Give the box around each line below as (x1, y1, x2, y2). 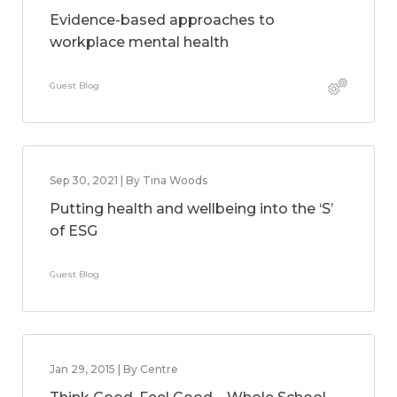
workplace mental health (50, 34, 229, 51)
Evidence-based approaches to (50, 12, 275, 28)
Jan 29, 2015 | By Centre (50, 362, 178, 376)
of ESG (50, 222, 97, 239)
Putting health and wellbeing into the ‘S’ (50, 200, 333, 217)
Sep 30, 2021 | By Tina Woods (50, 174, 207, 187)
